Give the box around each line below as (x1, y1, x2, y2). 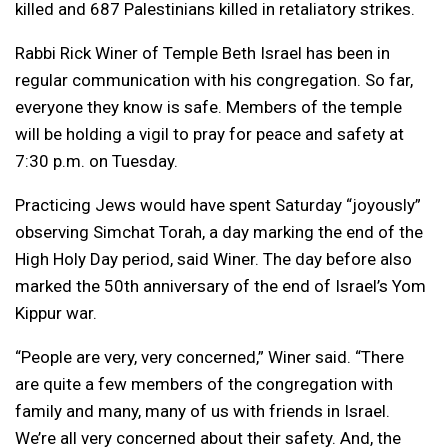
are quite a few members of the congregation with (15, 373, 393, 394)
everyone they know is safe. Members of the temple (15, 96, 402, 117)
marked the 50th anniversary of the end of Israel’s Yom (15, 275, 426, 296)
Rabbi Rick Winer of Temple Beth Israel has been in (15, 42, 390, 63)
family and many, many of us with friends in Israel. (15, 400, 390, 421)
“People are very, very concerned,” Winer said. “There (15, 346, 404, 367)
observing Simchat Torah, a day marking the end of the (15, 221, 423, 242)
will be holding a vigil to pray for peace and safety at (15, 123, 404, 144)
